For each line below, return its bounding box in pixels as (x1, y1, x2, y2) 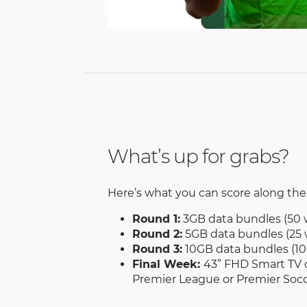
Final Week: (132, 258, 204, 271)
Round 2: (132, 228, 182, 241)
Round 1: (132, 212, 180, 226)
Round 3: (132, 243, 182, 256)
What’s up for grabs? (107, 145, 289, 169)
